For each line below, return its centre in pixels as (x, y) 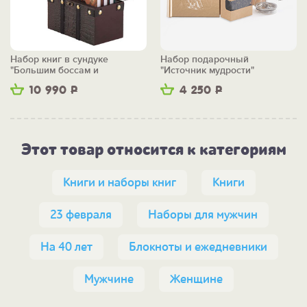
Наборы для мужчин (202, 215)
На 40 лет (66, 247)
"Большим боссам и (54, 71)
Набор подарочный (205, 60)
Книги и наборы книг (119, 183)
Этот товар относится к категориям (153, 150)
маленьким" (37, 82)
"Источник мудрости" (207, 71)
